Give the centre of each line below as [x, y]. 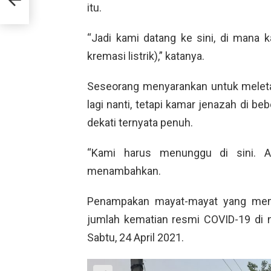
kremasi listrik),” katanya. [146, 56]
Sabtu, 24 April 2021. [135, 237]
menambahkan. [124, 171]
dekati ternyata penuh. [140, 122]
